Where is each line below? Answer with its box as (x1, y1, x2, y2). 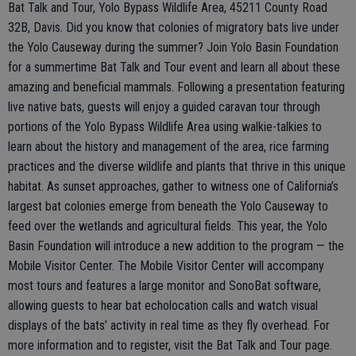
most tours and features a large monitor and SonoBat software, (8, 278, 321, 294)
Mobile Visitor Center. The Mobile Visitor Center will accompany (8, 258, 324, 274)
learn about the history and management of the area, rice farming (8, 139, 329, 155)
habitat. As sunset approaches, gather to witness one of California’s (8, 179, 339, 195)
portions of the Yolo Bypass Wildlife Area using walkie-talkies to (8, 119, 322, 135)
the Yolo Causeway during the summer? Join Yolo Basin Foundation (8, 40, 339, 56)
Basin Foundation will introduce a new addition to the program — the (8, 238, 344, 254)
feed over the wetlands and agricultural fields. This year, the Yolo (8, 219, 327, 234)
